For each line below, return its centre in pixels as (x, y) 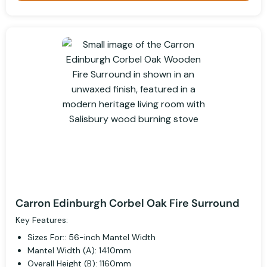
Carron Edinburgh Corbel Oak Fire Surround (128, 204)
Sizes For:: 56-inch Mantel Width (91, 237)
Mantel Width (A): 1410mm (79, 251)
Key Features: (42, 220)
